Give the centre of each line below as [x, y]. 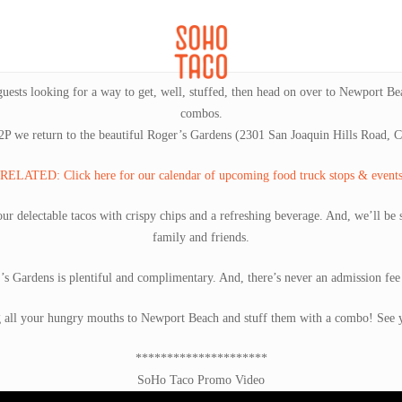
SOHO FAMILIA [327, 52]
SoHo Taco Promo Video [201, 380]
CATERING [70, 52]
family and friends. [201, 237]
